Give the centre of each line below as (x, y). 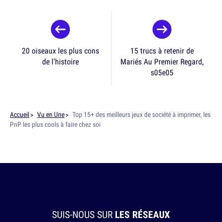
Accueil (20, 115)
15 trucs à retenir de (162, 51)
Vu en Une (51, 115)
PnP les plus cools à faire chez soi (55, 125)
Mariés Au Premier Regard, (162, 62)
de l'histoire (60, 62)
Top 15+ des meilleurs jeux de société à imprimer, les (141, 115)
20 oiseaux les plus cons (60, 51)
